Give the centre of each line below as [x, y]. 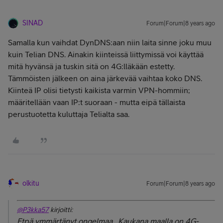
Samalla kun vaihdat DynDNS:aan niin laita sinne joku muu [110, 42]
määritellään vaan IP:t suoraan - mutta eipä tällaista [97, 102]
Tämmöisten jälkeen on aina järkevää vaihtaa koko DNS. [105, 78]
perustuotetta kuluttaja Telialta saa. [69, 114]
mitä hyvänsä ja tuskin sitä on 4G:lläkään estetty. [91, 66]
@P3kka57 [33, 210]
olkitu [31, 183]
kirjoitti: [61, 210]
